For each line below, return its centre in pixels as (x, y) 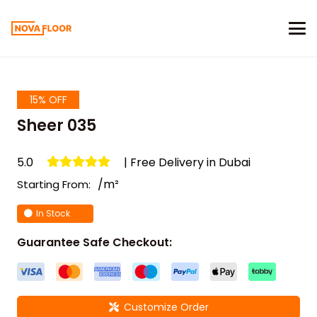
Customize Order (166, 307)
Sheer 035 (57, 126)
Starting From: (54, 184)
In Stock (53, 213)
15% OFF (48, 100)
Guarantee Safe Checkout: (94, 242)
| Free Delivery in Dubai (188, 162)
